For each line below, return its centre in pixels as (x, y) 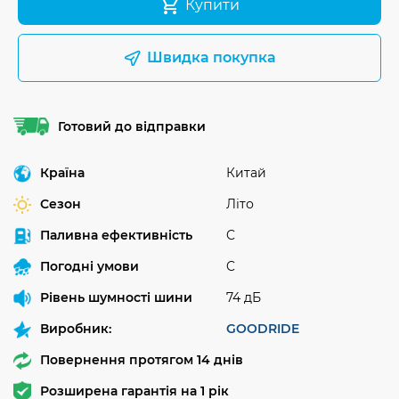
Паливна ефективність (116, 235)
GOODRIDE (263, 328)
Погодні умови (90, 266)
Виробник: (76, 328)
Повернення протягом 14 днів (142, 359)
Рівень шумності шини (116, 297)
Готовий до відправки (132, 126)
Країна (62, 172)
